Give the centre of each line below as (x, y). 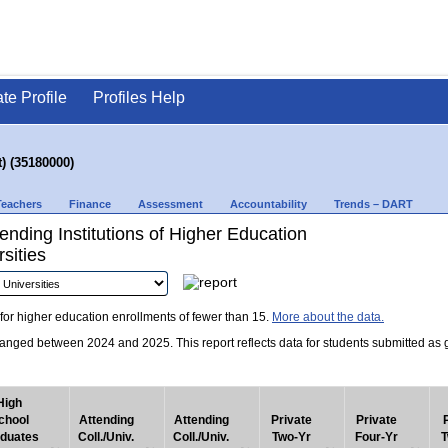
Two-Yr (291, 437)
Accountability (268, 204)
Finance (90, 204)
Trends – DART (373, 204)
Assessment (170, 204)
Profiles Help (139, 97)
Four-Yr (376, 437)
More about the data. (328, 317)
